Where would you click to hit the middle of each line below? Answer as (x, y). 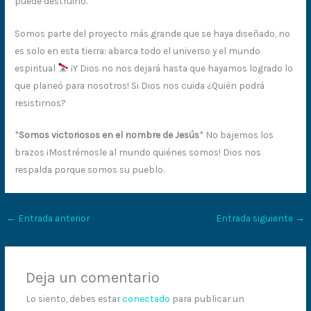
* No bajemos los (237, 135)
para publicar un (207, 299)
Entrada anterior (53, 218)
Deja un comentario (92, 278)
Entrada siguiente (255, 218)
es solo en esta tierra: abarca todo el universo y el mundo (138, 50)
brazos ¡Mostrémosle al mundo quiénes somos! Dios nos (138, 152)
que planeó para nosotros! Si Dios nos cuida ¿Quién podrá (140, 85)
